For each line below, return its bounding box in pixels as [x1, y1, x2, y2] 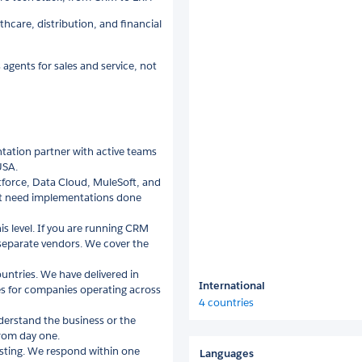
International [199, 279, 265, 293]
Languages [200, 347, 254, 360]
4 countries [199, 296, 254, 309]
